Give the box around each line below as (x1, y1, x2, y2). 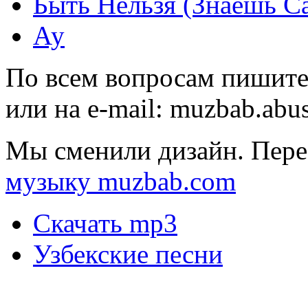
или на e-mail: (5, 93, 170, 124)
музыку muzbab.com (5, 166, 236, 197)
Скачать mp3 (33, 208, 177, 239)
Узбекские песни (33, 239, 223, 269)
